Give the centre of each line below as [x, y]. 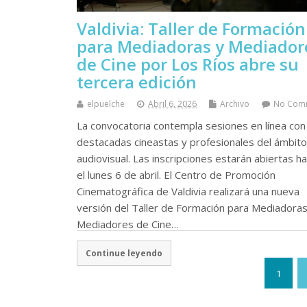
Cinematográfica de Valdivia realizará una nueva [188, 191]
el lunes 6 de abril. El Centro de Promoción [176, 174]
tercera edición [137, 82]
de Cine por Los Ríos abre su [188, 64]
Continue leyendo [124, 253]
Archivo [235, 103]
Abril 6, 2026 [172, 103]
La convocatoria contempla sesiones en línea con [191, 125]
